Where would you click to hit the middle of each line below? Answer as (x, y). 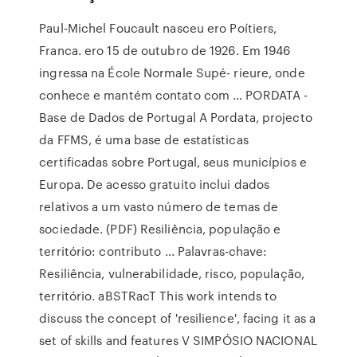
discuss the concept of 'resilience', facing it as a (178, 318)
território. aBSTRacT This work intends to (158, 296)
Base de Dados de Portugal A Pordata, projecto (176, 117)
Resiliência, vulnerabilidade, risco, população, (172, 273)
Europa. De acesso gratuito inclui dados (155, 184)
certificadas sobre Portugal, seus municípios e (173, 162)
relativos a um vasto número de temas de (159, 206)
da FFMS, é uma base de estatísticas (144, 139)
